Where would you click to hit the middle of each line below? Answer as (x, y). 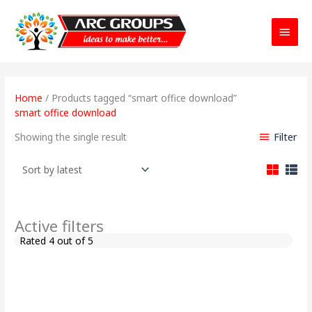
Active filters (60, 226)
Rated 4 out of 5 (56, 240)
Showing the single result (71, 137)
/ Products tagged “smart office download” (140, 98)
